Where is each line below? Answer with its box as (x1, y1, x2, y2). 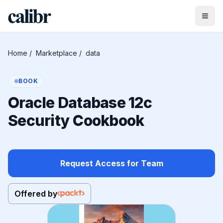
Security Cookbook (8, 111, 144, 129)
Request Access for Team (60, 158, 163, 168)
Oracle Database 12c (8, 94, 152, 111)
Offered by (14, 189, 57, 199)
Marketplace (36, 49, 77, 57)
